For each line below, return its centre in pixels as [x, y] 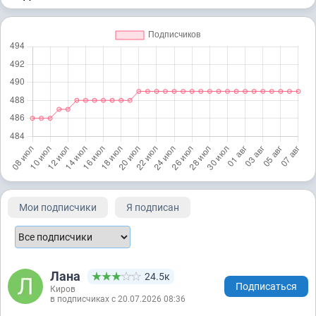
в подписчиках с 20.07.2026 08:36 [118, 299]
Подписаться [266, 286]
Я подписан [153, 207]
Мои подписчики [58, 207]
